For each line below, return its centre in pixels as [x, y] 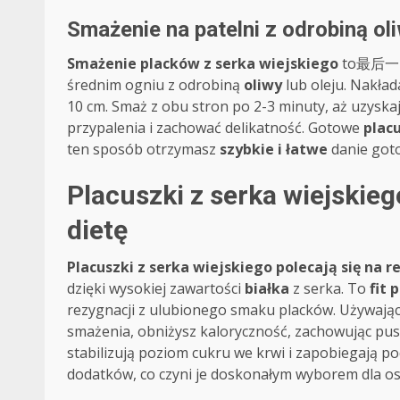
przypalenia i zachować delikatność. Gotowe [215, 127]
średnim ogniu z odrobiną [155, 84]
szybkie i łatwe [274, 149]
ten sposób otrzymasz [143, 149]
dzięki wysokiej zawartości [156, 288]
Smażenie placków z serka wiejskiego [203, 63]
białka [267, 288]
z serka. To [329, 288]
